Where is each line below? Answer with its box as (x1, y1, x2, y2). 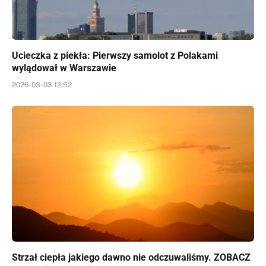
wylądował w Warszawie (12, 62, 116, 74)
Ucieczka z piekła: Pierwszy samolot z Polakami (12, 49, 218, 61)
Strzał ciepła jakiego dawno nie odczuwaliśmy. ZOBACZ (12, 252, 251, 264)
